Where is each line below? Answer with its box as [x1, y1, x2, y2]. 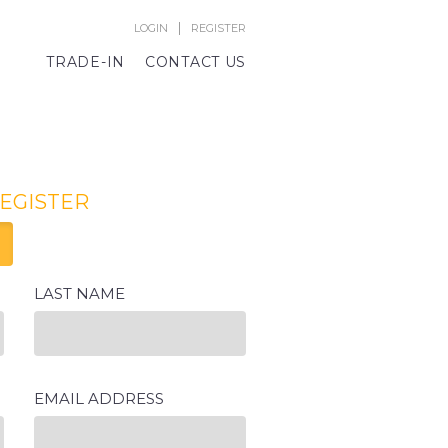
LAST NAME [33, 284, 125, 303]
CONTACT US [145, 53, 246, 71]
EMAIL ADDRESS [33, 389, 164, 408]
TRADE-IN [46, 53, 125, 71]
